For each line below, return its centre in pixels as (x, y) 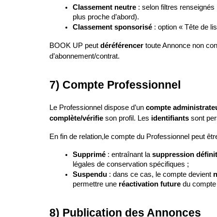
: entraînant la (129, 155)
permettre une (96, 184)
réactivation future (150, 184)
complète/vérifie (76, 118)
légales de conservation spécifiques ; (131, 164)
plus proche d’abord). (106, 17)
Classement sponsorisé (112, 27)
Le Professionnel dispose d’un (98, 108)
